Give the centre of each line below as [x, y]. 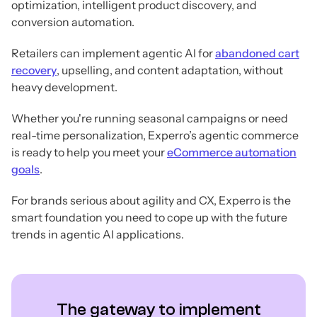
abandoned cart [257, 53]
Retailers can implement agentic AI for [113, 53]
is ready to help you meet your [89, 152]
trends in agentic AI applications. [98, 234]
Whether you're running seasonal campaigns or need [150, 118]
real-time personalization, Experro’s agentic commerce [155, 135]
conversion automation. [73, 22]
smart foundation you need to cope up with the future [149, 217]
